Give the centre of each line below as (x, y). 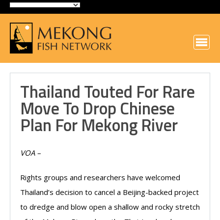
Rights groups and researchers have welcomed (100, 177)
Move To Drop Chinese (97, 108)
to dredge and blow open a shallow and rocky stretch (110, 207)
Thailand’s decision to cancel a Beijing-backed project (110, 192)
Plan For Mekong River (99, 125)
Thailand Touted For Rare (108, 91)
